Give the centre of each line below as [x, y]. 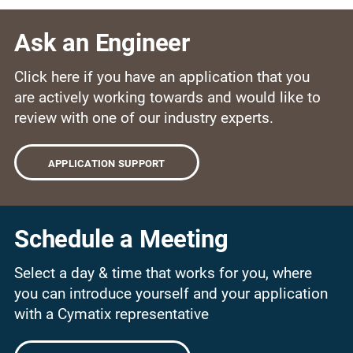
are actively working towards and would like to [167, 98]
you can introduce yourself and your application [171, 293]
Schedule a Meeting [121, 239]
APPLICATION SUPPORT [106, 164]
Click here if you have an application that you [162, 77]
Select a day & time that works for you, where [163, 273]
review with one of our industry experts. [143, 118]
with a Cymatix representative [111, 314]
